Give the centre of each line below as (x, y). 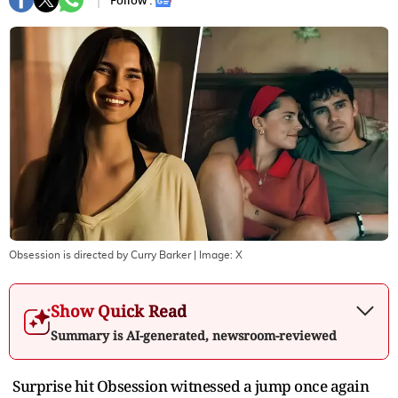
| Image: (213, 255)
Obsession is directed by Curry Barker (100, 255)
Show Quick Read (119, 310)
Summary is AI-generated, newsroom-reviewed (194, 335)
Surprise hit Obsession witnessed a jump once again (191, 386)
